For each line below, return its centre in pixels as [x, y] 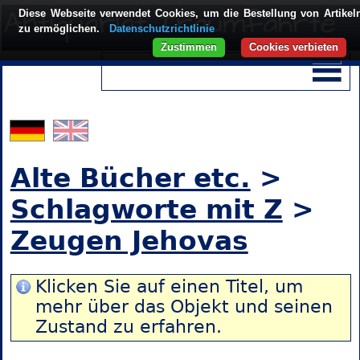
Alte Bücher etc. [130, 178]
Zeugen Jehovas [129, 241]
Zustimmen [189, 47]
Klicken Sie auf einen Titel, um [169, 287]
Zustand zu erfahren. [128, 327]
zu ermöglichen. [61, 29]
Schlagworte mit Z [146, 210]
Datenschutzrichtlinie [162, 29]
